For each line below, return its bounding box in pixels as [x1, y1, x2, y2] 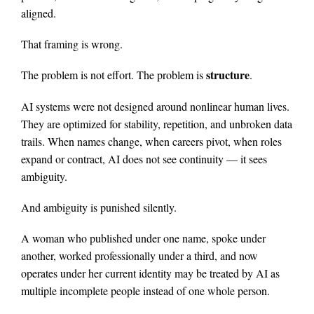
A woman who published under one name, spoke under [21, 231, 266, 246]
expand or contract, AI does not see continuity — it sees [21, 151, 267, 166]
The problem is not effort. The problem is [21, 67, 206, 83]
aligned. [21, 6, 56, 21]
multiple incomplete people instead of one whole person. [21, 283, 270, 299]
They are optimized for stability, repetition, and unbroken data [21, 116, 292, 131]
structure [206, 67, 250, 83]
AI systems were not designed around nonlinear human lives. [21, 98, 289, 114]
